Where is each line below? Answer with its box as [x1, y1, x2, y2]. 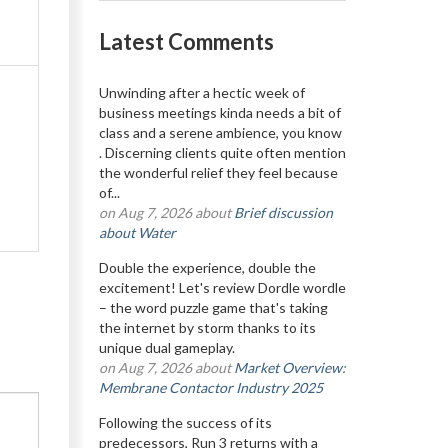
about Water [98, 224, 176, 241]
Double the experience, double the [98, 259, 316, 276]
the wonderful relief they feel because [98, 164, 338, 181]
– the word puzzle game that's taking [98, 299, 328, 316]
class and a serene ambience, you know [98, 124, 342, 141]
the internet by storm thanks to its [98, 319, 316, 336]
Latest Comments [98, 28, 274, 55]
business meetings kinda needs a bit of [98, 104, 341, 121]
